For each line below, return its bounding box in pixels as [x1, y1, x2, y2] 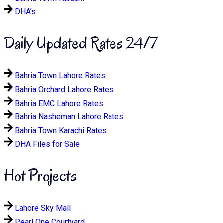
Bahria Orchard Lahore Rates [15, 84, 113, 94]
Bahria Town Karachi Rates [15, 125, 107, 135]
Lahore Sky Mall [15, 203, 71, 213]
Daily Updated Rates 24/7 [4, 32, 157, 54]
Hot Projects [4, 164, 77, 187]
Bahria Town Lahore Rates [15, 71, 105, 80]
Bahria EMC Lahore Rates [15, 98, 103, 108]
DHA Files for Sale [15, 139, 80, 149]
